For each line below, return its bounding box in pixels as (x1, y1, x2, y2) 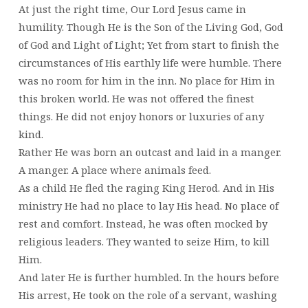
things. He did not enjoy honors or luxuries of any (18, 109, 264, 123)
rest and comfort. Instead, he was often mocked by (18, 216, 267, 230)
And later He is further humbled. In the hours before (18, 269, 279, 284)
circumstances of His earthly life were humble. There (18, 55, 282, 69)
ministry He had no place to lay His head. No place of (18, 198, 278, 212)
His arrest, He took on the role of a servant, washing (18, 287, 277, 302)
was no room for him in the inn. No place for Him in (18, 73, 275, 87)
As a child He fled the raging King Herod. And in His (18, 180, 274, 195)
